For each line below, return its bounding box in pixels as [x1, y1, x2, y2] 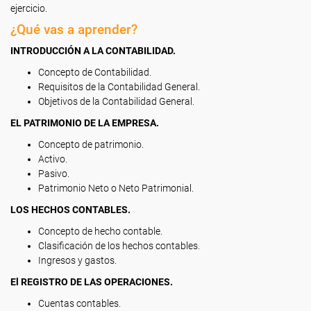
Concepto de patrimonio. [38, 139, 144, 150]
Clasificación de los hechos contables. [38, 240, 200, 251]
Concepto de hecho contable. [38, 226, 162, 237]
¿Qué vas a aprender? [10, 22, 137, 37]
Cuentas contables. [38, 298, 121, 309]
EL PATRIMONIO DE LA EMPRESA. [10, 117, 159, 128]
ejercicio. [10, 3, 47, 14]
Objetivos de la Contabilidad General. [38, 96, 194, 107]
